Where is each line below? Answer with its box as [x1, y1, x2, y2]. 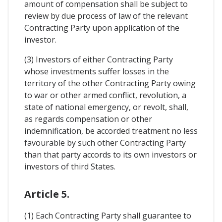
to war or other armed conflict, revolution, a [24, 89, 186, 101]
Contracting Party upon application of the [24, 22, 179, 33]
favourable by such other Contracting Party [24, 137, 186, 148]
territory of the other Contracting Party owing [24, 77, 196, 89]
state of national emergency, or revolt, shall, [24, 101, 188, 112]
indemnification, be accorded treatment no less [24, 125, 198, 136]
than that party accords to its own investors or [24, 149, 197, 160]
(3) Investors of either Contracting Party [24, 54, 173, 65]
